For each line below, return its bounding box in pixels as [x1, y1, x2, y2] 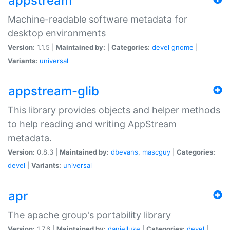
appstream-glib [8, 83, 99, 99]
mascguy [142, 147, 170, 156]
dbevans [111, 147, 138, 156]
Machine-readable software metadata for [8, 13, 187, 25]
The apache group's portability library [8, 209, 171, 220]
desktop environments [8, 27, 106, 39]
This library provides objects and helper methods [8, 104, 220, 116]
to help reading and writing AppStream [8, 118, 177, 129]
